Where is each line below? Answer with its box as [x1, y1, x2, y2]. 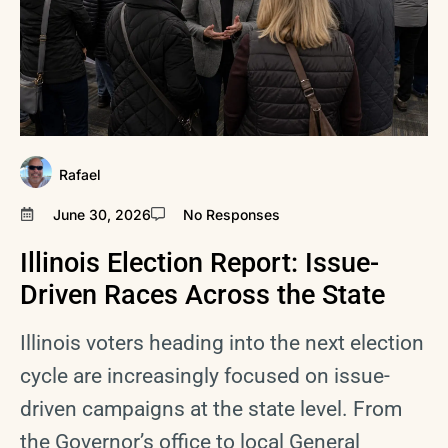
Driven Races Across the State [20, 278, 385, 311]
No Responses [183, 205, 280, 223]
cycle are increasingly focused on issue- [20, 363, 390, 388]
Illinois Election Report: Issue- [20, 246, 379, 279]
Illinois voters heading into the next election [20, 330, 424, 355]
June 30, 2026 [52, 205, 151, 223]
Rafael [59, 166, 101, 184]
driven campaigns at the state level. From [20, 396, 402, 421]
